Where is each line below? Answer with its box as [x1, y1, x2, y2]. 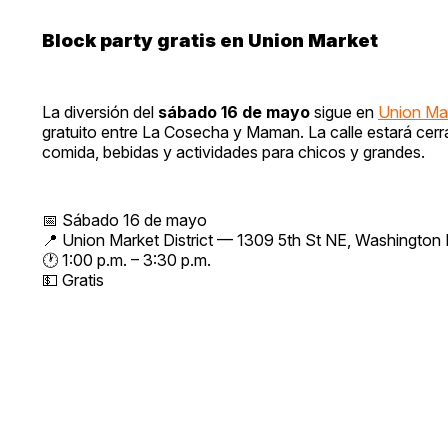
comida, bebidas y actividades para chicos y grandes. [42, 141, 425, 162]
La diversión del [42, 101, 158, 122]
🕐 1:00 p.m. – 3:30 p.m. [42, 249, 211, 270]
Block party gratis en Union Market [42, 28, 378, 52]
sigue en [310, 101, 378, 122]
